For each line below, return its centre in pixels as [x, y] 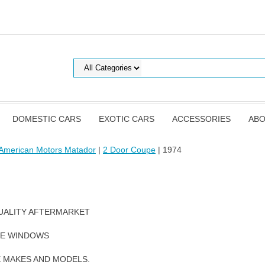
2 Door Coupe [129, 150]
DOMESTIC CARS [47, 119]
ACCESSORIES [201, 119]
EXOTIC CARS [127, 119]
